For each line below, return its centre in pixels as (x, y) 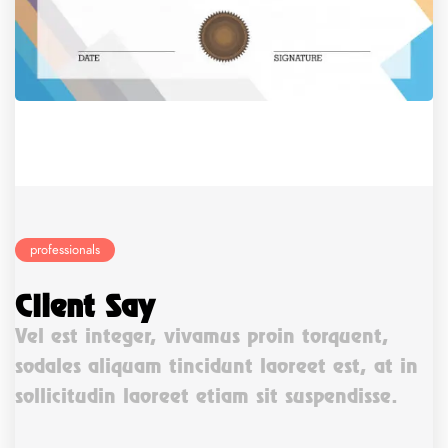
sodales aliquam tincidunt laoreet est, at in (216, 365)
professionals (65, 249)
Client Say (84, 305)
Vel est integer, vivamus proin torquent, (202, 335)
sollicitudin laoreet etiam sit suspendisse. (206, 395)
